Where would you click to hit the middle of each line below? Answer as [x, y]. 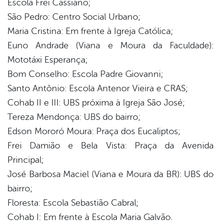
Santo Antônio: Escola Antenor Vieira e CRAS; [98, 89]
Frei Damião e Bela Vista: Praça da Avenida [110, 146]
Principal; [26, 160]
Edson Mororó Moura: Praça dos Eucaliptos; [94, 131]
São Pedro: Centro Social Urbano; [74, 17]
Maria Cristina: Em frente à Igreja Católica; [90, 31]
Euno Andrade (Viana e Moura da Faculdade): [110, 46]
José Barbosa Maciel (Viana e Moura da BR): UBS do [110, 174]
